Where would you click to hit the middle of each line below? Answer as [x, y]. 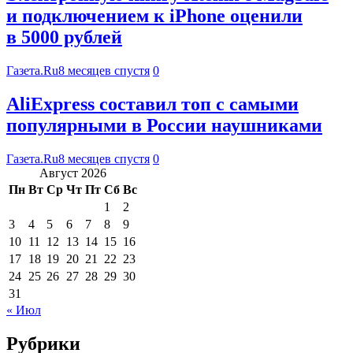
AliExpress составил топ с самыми [152, 104]
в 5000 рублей [64, 37]
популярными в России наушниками [164, 126]
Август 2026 [73, 173]
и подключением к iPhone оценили [154, 16]
